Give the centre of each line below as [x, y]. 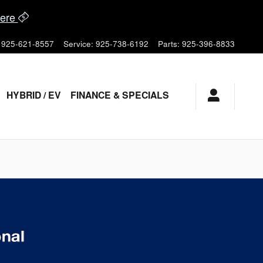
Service [77, 44]
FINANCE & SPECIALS [120, 95]
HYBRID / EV [34, 95]
